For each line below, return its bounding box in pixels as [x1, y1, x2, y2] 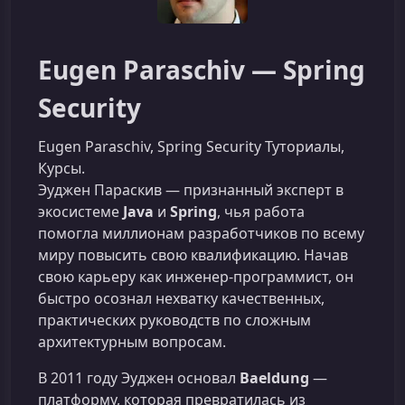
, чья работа [217, 202, 305, 221]
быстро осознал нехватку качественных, [38, 288, 325, 308]
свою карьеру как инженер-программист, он [38, 267, 353, 287]
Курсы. [38, 158, 85, 178]
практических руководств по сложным [38, 310, 311, 330]
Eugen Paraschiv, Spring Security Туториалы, [38, 137, 344, 156]
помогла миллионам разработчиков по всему [38, 223, 364, 243]
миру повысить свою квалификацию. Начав [38, 245, 348, 265]
